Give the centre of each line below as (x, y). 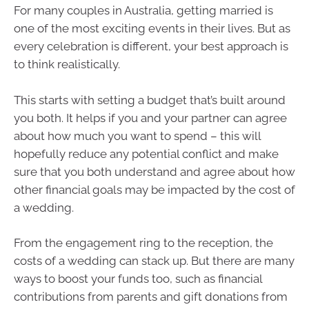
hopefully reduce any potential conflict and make (146, 153)
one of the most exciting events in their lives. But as (152, 29)
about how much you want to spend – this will (137, 136)
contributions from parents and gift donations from (151, 297)
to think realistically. (67, 64)
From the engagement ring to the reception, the (143, 243)
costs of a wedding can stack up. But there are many (154, 261)
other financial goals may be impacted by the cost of (154, 189)
